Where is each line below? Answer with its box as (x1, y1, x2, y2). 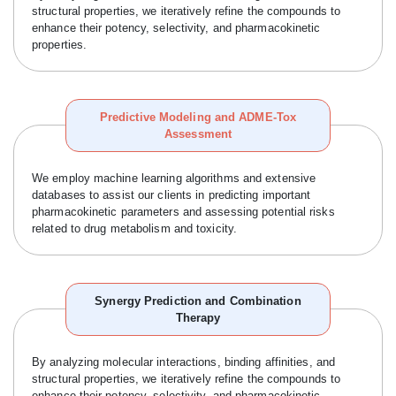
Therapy (175, 311, 221, 324)
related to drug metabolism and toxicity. (32, 222, 238, 235)
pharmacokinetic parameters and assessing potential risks (32, 205, 335, 218)
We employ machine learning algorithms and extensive (32, 171, 316, 185)
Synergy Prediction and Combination (95, 294, 301, 308)
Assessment (164, 127, 232, 141)
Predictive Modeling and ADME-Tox (99, 110, 297, 124)
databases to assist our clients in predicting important (32, 188, 311, 202)
